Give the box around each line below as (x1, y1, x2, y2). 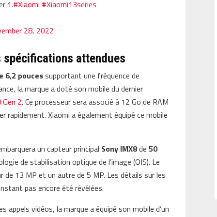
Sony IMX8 (101, 142, 138, 155)
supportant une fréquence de (43, 69, 140, 81)
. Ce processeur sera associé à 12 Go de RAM (22, 95, 169, 108)
